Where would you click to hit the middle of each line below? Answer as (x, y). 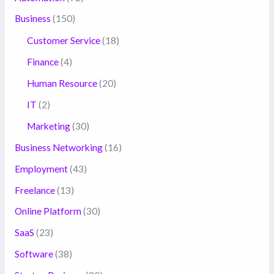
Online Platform (48, 211)
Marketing (48, 126)
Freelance (35, 190)
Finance (43, 62)
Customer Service (63, 41)
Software (34, 254)
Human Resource (62, 83)
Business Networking (58, 147)
